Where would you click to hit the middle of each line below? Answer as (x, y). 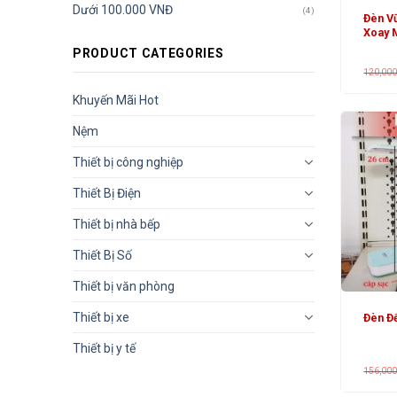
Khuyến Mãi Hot (116, 100)
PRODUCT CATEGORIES (148, 54)
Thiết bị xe (101, 317)
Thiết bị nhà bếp (117, 224)
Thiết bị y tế (104, 348)
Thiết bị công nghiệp (128, 162)
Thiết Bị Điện (107, 193)
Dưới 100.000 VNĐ (123, 10)
